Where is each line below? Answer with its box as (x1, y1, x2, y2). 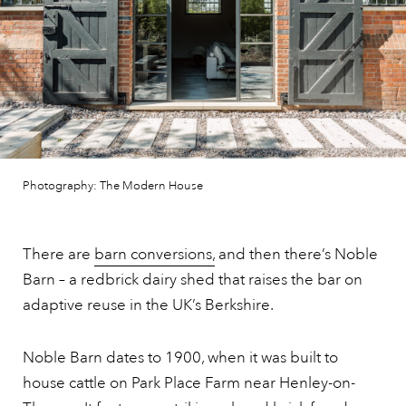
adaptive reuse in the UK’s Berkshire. (23, 295, 274, 314)
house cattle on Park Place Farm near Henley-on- (23, 373, 355, 392)
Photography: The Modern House (23, 179, 203, 193)
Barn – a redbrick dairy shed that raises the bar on (23, 270, 362, 289)
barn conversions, (94, 245, 215, 264)
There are (23, 245, 94, 264)
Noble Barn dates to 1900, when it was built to (23, 348, 338, 367)
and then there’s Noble (215, 245, 378, 264)
